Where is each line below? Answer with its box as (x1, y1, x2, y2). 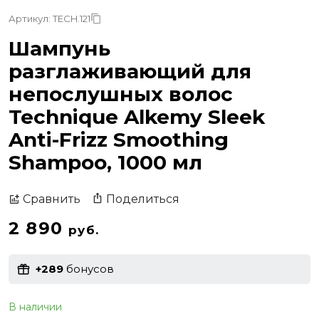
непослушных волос (9, 81, 233, 106)
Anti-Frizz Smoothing (9, 127, 229, 152)
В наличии (9, 300, 62, 313)
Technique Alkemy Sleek (9, 104, 265, 129)
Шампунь (9, 36, 110, 61)
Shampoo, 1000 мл (9, 150, 202, 174)
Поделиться (106, 192, 179, 206)
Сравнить (23, 192, 80, 206)
